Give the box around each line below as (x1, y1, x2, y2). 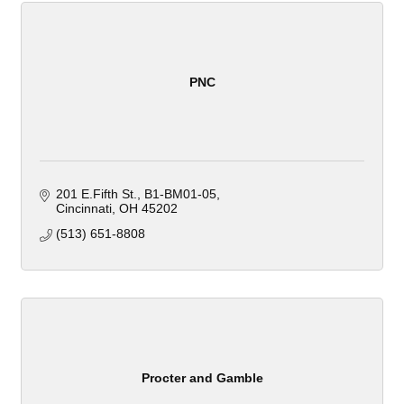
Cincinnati (55, 201, 112, 216)
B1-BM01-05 (143, 187, 216, 202)
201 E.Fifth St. (55, 187, 137, 202)
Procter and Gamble (141, 370, 263, 385)
